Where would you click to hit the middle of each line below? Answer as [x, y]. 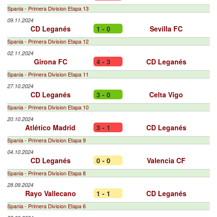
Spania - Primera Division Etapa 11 [48, 74]
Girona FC [50, 62]
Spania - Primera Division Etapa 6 [46, 206]
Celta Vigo [166, 94]
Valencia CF [166, 160]
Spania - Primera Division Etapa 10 [48, 107]
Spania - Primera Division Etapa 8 [46, 173]
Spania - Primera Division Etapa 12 [48, 41]
